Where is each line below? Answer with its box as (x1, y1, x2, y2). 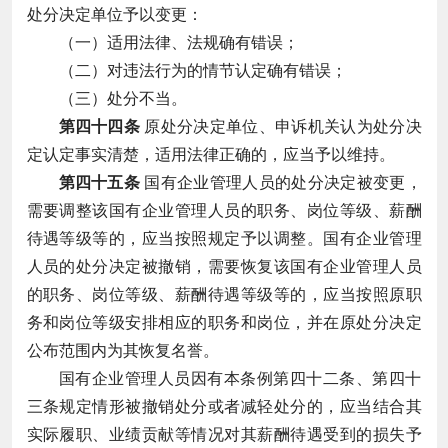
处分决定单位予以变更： (26, 5, 203, 23)
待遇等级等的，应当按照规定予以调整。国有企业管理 (26, 229, 422, 247)
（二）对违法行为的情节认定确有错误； (58, 61, 347, 79)
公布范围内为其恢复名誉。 (26, 341, 219, 359)
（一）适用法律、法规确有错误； (58, 33, 299, 51)
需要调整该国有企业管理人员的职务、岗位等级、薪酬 (26, 201, 422, 219)
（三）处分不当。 (58, 89, 187, 107)
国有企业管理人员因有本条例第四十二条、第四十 (58, 369, 422, 387)
